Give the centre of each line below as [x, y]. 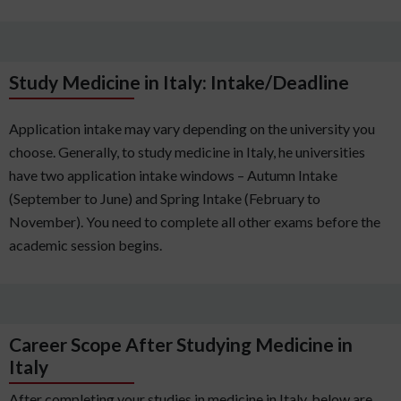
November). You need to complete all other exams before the [195, 222]
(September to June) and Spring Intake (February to [165, 199]
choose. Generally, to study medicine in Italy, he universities [187, 152]
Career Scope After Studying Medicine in [181, 345]
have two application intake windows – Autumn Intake [173, 175]
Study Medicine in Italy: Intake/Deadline [179, 82]
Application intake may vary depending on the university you [192, 129]
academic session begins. [85, 245]
